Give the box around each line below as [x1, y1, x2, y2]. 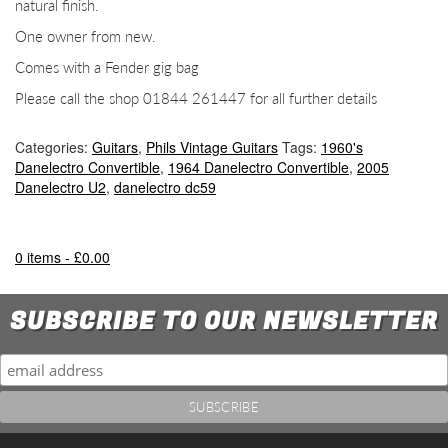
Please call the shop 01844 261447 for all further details [15, 89, 377, 107]
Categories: [15, 137, 92, 157]
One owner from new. [15, 27, 156, 45]
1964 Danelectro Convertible [168, 157, 349, 177]
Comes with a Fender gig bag [15, 58, 199, 76]
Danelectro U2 [15, 177, 106, 197]
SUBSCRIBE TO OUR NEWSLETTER [10, 303, 438, 339]
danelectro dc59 [114, 177, 216, 197]
